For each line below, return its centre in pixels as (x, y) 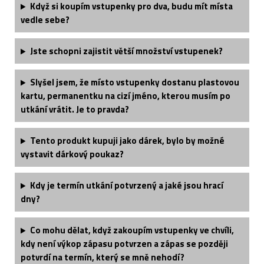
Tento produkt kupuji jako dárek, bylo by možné (127, 141)
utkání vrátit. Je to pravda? (75, 110)
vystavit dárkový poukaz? (72, 154)
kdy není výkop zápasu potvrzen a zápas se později (124, 244)
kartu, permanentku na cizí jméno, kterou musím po (126, 96)
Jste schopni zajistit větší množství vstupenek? (126, 51)
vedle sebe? (45, 20)
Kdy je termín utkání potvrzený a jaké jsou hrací (126, 186)
